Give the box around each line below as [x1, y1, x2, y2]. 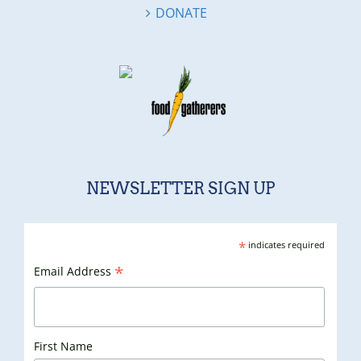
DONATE [156, 4, 207, 23]
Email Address [33, 263, 114, 280]
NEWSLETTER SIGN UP [86, 179, 275, 199]
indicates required [245, 239, 325, 251]
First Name [33, 338, 93, 355]
